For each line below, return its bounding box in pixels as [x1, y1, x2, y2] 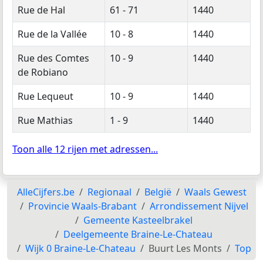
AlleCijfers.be [16, 185, 75, 198]
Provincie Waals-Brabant [28, 199, 137, 213]
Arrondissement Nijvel [149, 199, 248, 213]
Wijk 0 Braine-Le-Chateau [25, 241, 136, 255]
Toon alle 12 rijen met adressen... [12, 142, 158, 156]
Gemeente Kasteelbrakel [83, 213, 193, 227]
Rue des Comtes [18, 51, 89, 65]
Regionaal [87, 185, 131, 198]
